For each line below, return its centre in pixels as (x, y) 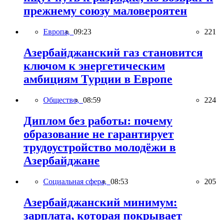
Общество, (63, 100)
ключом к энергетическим (94, 66)
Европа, (58, 32)
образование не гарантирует (99, 134)
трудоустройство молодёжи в (100, 147)
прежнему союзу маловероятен (105, 11)
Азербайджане (62, 160)
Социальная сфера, (77, 181)
